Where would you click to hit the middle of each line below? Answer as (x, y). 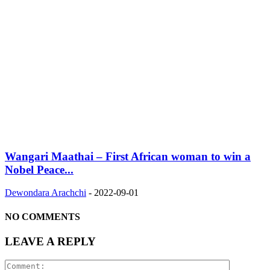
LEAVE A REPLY (50, 241)
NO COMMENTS (42, 216)
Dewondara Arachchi (46, 193)
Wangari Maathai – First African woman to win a (128, 156)
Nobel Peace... (39, 169)
